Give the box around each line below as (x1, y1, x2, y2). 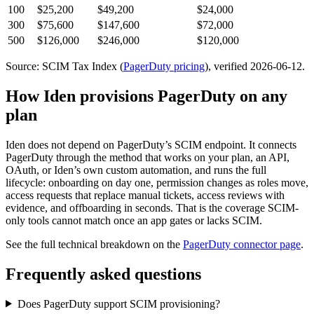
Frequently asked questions (6, 264, 201, 283)
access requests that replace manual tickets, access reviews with (6, 189, 285, 201)
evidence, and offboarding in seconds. (6, 201, 176, 214)
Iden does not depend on (6, 138, 117, 151)
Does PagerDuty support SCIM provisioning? (17, 297, 220, 310)
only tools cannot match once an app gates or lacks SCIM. (6, 214, 262, 226)
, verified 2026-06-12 (208, 60, 302, 72)
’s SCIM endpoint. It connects (165, 138, 296, 151)
